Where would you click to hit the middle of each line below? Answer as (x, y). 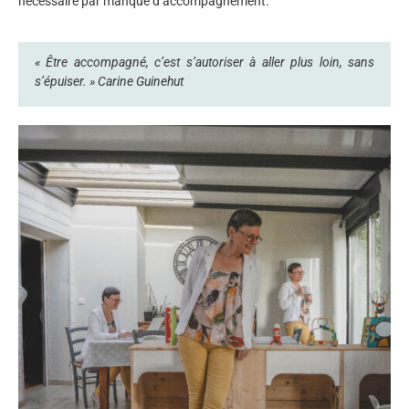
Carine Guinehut (141, 81)
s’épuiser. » (66, 81)
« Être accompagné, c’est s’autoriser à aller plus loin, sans (204, 62)
